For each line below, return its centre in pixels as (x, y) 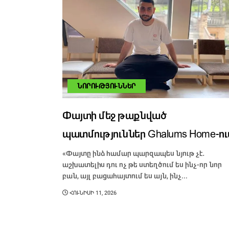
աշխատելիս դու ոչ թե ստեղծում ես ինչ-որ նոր (142, 165)
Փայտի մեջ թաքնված (114, 116)
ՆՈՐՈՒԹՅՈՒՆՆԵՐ (107, 86)
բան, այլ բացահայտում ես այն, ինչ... (125, 176)
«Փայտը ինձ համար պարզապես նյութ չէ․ (134, 154)
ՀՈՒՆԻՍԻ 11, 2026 (92, 193)
